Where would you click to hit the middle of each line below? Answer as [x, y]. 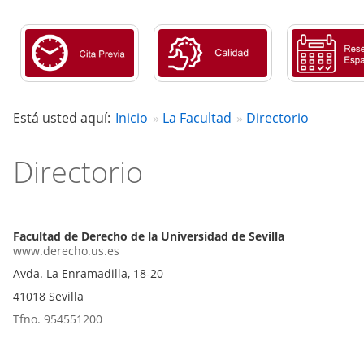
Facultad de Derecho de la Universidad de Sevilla [149, 236]
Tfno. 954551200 [58, 319]
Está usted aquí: [62, 118]
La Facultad [197, 118]
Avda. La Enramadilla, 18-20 [88, 274]
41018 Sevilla [48, 297]
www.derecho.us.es [66, 251]
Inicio [132, 118]
